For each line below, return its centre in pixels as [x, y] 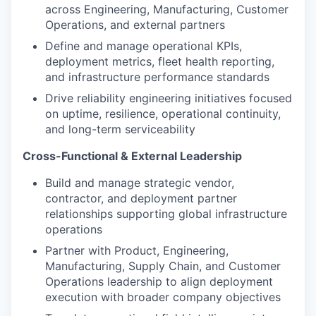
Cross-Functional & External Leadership [132, 156]
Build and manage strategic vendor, [140, 183]
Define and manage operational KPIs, [144, 46]
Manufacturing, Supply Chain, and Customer [163, 266]
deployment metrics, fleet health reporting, [160, 62]
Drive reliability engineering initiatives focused [169, 98]
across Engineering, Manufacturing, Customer [167, 10]
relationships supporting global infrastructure [166, 214]
